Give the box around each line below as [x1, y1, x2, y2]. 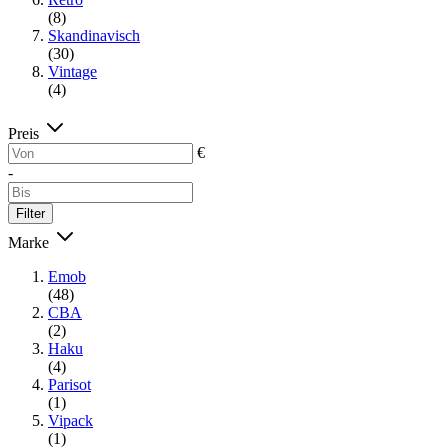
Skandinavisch [48, 26, 140, 44]
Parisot [48, 375, 91, 393]
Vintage [48, 62, 97, 80]
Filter [16, 205, 45, 221]
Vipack [48, 411, 93, 429]
